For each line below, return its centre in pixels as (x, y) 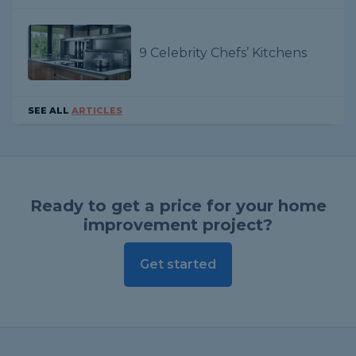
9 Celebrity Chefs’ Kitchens (223, 52)
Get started (178, 264)
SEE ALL (50, 110)
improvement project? (178, 224)
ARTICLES (97, 110)
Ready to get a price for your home (178, 205)
